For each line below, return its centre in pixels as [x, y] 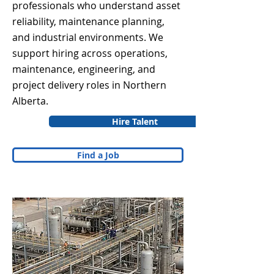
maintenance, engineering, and [84, 69]
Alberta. [30, 101]
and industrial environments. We [88, 37]
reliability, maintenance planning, [88, 21]
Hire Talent [135, 121]
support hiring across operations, [90, 53]
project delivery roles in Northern [89, 85]
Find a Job [98, 155]
